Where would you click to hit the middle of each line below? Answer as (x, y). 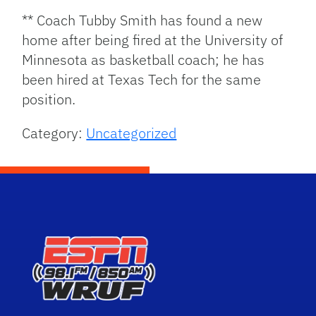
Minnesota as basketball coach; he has (144, 60)
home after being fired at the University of (153, 40)
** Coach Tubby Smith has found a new (142, 20)
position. (49, 99)
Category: (54, 133)
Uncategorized (132, 133)
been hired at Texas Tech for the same (142, 79)
